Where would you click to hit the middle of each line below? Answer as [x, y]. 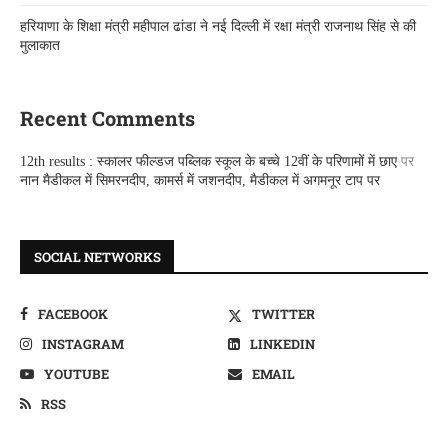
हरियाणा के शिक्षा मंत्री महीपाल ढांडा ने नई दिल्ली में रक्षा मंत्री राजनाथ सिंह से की [218, 27]
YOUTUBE [76, 374]
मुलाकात [40, 46]
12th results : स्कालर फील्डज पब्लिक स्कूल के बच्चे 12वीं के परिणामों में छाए [208, 162]
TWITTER [284, 314]
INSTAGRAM [83, 344]
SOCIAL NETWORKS [97, 257]
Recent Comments [107, 118]
